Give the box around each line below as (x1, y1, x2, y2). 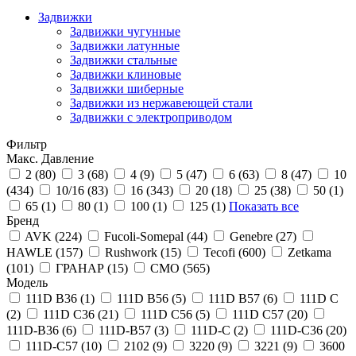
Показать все (229, 199, 299, 213)
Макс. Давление (6, 152, 94, 165)
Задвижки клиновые (70, 68, 181, 81)
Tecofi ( (203, 246, 242, 259)
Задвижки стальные (70, 53, 177, 67)
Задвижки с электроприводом (70, 110, 232, 124)
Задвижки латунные (70, 39, 180, 52)
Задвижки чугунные (70, 25, 180, 38)
